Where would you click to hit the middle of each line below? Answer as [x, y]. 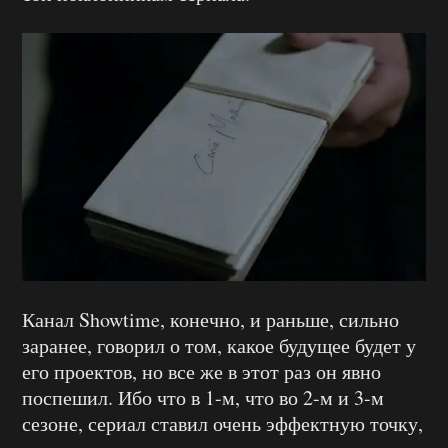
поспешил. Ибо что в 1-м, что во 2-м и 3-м [203, 398]
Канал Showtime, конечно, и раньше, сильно [210, 320]
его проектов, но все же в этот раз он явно [201, 372]
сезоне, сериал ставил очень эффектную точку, [222, 424]
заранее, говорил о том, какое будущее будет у [219, 346]
